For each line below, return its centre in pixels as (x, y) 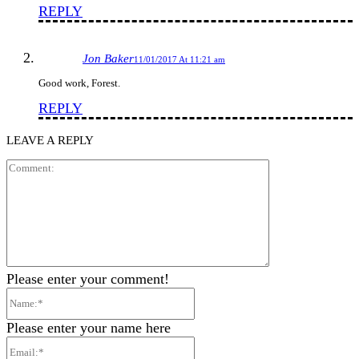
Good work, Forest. (79, 83)
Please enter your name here (89, 327)
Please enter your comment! (88, 278)
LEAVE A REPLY (50, 140)
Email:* (217, 343)
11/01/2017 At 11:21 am (179, 59)
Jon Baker (108, 58)
